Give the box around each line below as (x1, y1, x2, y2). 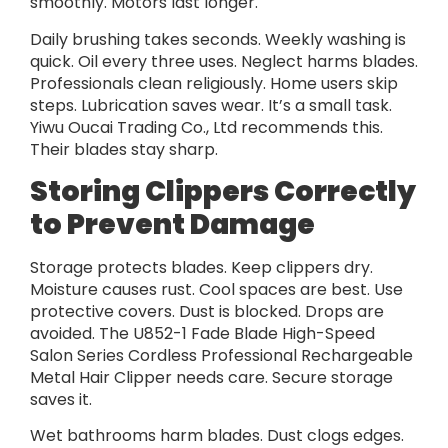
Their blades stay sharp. (30, 137, 218, 161)
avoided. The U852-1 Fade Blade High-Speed (30, 322, 375, 346)
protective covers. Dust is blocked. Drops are (30, 300, 384, 324)
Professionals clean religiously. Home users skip (30, 71, 398, 95)
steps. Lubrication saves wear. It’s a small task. (30, 93, 392, 117)
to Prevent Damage (30, 205, 315, 245)
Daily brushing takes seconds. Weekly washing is (30, 27, 406, 51)
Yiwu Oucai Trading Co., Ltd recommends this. (30, 115, 383, 139)
